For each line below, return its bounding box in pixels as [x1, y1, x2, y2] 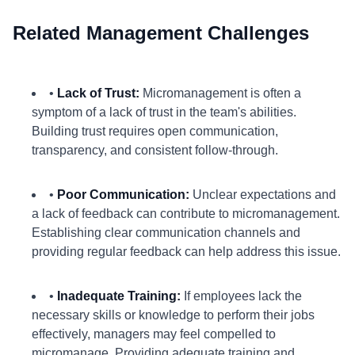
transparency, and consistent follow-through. [32, 143, 278, 157]
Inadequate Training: [57, 289, 181, 303]
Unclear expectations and [189, 188, 336, 201]
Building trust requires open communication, [32, 124, 278, 138]
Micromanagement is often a [139, 86, 301, 100]
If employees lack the [181, 289, 302, 303]
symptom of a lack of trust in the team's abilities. [32, 105, 296, 119]
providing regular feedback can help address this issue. [32, 245, 341, 258]
